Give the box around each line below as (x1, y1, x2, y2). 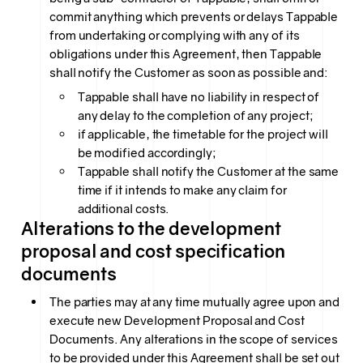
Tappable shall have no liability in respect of (77, 89, 320, 105)
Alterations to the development (21, 218, 281, 241)
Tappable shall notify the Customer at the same (77, 164, 340, 180)
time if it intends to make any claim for (77, 182, 287, 199)
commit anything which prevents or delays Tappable (49, 8, 339, 24)
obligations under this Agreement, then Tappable (49, 45, 322, 62)
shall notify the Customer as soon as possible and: (49, 64, 328, 80)
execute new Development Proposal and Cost (49, 312, 305, 328)
